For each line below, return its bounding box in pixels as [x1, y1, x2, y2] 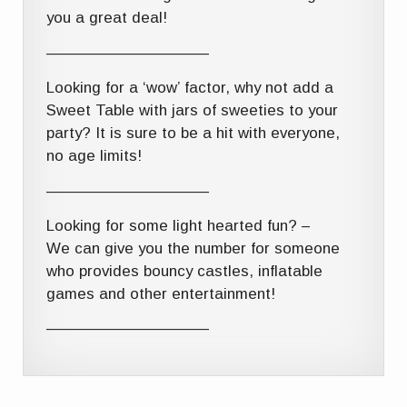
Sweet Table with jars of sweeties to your [46, 102, 339, 120]
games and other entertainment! [46, 285, 276, 303]
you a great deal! [46, 9, 168, 27]
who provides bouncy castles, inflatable [46, 263, 323, 280]
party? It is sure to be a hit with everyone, [46, 124, 341, 143]
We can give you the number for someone [46, 240, 341, 257]
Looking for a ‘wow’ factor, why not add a [46, 79, 334, 97]
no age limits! [46, 147, 143, 165]
